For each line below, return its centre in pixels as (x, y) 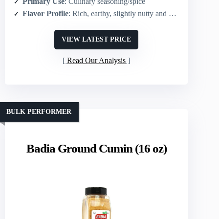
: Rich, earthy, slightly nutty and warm (119, 14)
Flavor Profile (45, 14)
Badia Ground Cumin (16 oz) (96, 149)
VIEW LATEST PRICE (97, 40)
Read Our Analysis (97, 61)
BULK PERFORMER (39, 111)
